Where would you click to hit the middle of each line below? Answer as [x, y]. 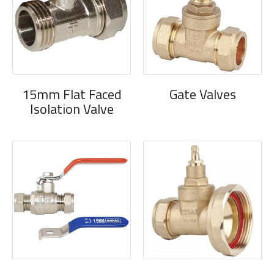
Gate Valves [202, 94]
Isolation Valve [72, 109]
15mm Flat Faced [72, 94]
